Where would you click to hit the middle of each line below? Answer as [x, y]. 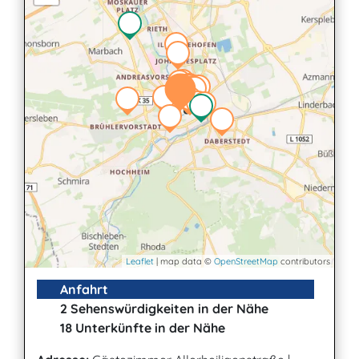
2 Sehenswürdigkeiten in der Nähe [163, 309]
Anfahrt [83, 289]
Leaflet [140, 261]
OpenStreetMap [246, 261]
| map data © [184, 261]
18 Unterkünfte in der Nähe [141, 328]
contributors [304, 261]
